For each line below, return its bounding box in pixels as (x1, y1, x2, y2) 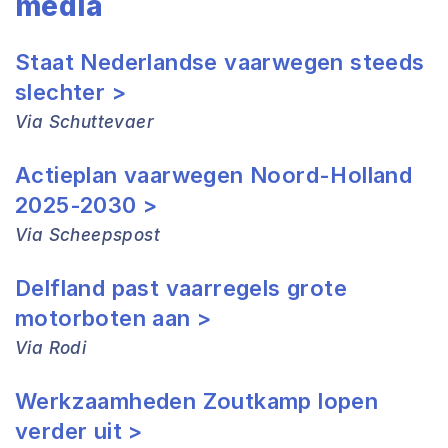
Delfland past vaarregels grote (15, 275, 347, 301)
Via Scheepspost (15, 225, 160, 245)
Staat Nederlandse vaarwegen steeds (15, 49, 425, 75)
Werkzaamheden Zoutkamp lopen (15, 388, 379, 414)
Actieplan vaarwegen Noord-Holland (15, 162, 413, 188)
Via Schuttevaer (15, 112, 154, 132)
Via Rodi (15, 338, 87, 358)
